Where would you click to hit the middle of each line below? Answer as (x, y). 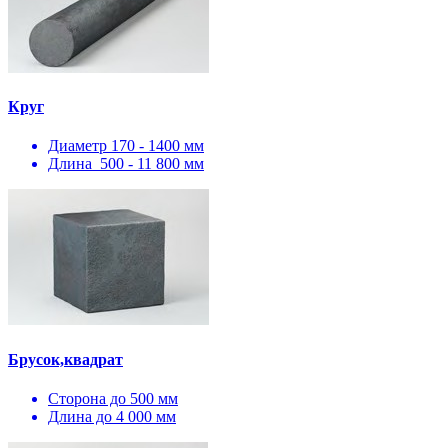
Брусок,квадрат (65, 359)
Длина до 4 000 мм (112, 416)
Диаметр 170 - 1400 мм (126, 146)
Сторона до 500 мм (113, 398)
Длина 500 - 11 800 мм (126, 164)
